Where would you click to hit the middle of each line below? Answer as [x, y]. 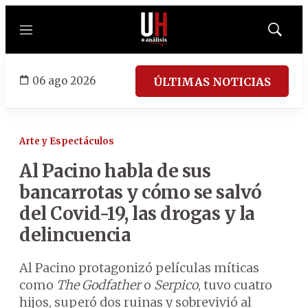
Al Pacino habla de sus [115, 171]
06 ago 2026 [64, 80]
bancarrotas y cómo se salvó [141, 192]
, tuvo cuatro [235, 285]
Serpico [175, 285]
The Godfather [100, 285]
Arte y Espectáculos [67, 141]
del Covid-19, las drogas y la [137, 213]
